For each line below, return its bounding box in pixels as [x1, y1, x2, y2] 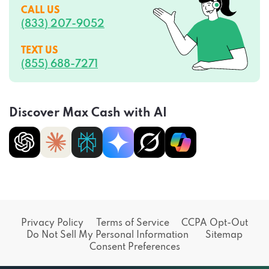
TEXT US [21, 46, 58, 56]
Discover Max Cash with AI [9, 107, 167, 119]
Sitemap [205, 230, 243, 240]
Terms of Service [95, 218, 169, 228]
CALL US [21, 5, 60, 16]
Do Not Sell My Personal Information [26, 230, 189, 240]
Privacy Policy [21, 218, 84, 228]
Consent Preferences [89, 242, 180, 252]
